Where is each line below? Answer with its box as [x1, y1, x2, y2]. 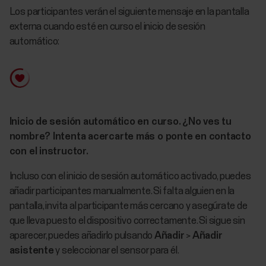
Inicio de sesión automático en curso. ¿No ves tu [9, 116, 232, 127]
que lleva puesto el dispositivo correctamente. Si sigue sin [9, 216, 245, 226]
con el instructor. [9, 146, 88, 157]
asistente [9, 245, 54, 256]
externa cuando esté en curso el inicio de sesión [9, 21, 205, 32]
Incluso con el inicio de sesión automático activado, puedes [9, 171, 251, 182]
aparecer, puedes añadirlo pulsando [9, 230, 154, 241]
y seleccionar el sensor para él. [53, 245, 179, 256]
